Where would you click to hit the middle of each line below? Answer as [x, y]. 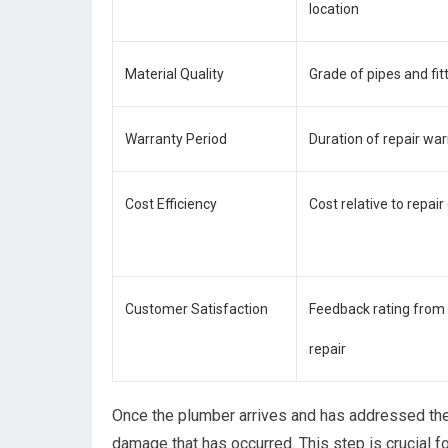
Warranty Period [176, 139]
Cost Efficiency [171, 204]
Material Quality [174, 74]
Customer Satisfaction [196, 309]
